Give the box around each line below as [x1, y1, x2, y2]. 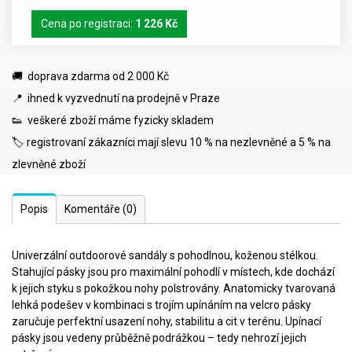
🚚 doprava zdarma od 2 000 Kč [12, 69, 169, 82]
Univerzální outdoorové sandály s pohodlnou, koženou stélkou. [12, 248, 318, 262]
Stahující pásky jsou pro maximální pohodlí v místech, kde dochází [12, 265, 335, 278]
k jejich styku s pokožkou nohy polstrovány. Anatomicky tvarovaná [12, 281, 335, 295]
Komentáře [64, 202, 123, 215]
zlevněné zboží [12, 157, 86, 170]
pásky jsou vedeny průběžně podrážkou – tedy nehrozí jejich [12, 331, 306, 344]
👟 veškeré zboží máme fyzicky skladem [12, 113, 214, 126]
